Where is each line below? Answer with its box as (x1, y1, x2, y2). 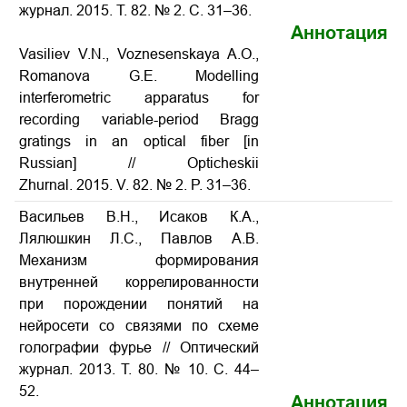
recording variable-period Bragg (19, 112, 259, 127)
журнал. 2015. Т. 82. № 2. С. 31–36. (19, 3, 252, 18)
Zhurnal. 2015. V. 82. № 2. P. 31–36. (19, 177, 251, 193)
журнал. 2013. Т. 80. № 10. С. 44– (19, 362, 259, 377)
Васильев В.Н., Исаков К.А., (19, 209, 259, 224)
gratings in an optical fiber (19, 134, 243, 149)
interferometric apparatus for (19, 90, 259, 105)
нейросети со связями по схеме (19, 318, 259, 333)
